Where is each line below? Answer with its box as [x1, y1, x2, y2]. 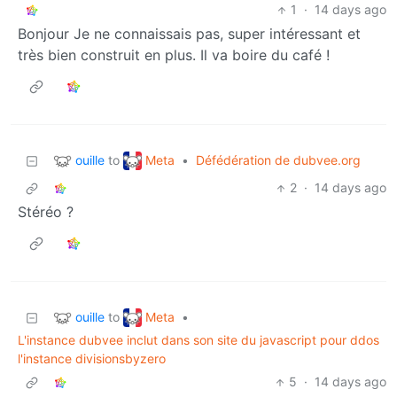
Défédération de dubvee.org [196, 152, 361, 168]
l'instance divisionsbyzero [18, 351, 166, 367]
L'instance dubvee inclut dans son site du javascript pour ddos [18, 332, 379, 348]
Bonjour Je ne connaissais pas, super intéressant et [18, 25, 361, 43]
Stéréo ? [18, 203, 74, 222]
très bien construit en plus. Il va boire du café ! [18, 46, 330, 65]
